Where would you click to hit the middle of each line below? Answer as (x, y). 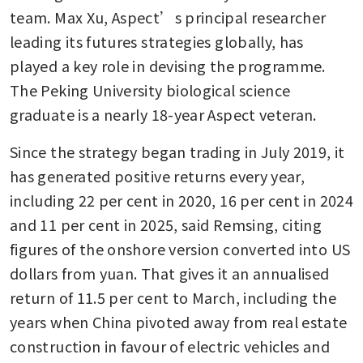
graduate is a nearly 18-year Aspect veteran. (163, 114)
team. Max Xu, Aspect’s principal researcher (168, 17)
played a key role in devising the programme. (168, 65)
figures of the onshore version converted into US (180, 248)
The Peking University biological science (150, 90)
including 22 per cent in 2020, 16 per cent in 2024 (181, 200)
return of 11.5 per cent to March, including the (173, 297)
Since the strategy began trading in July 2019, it (177, 151)
